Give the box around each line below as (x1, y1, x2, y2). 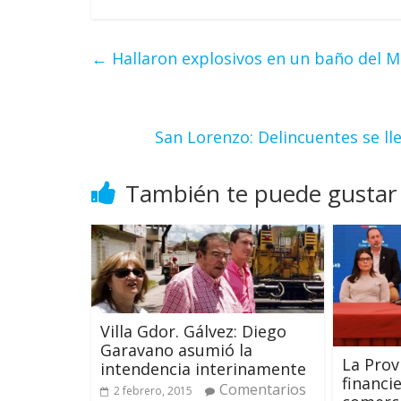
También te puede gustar (125, 176, 397, 209)
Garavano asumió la (100, 338, 252, 361)
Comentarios (219, 379, 306, 399)
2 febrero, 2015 (114, 382, 192, 398)
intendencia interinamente (100, 357, 306, 380)
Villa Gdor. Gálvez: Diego (100, 320, 286, 342)
